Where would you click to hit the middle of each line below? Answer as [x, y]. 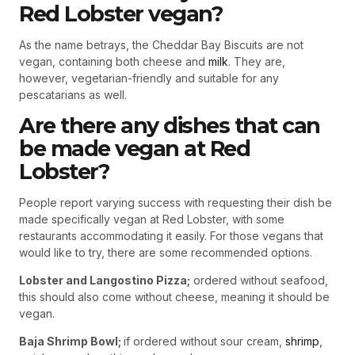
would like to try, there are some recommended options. [166, 253]
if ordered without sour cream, [204, 342]
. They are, [257, 62]
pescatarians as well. [73, 95]
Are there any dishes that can [170, 126]
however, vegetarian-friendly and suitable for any [149, 78]
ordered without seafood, [259, 281]
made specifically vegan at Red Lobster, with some [152, 219]
